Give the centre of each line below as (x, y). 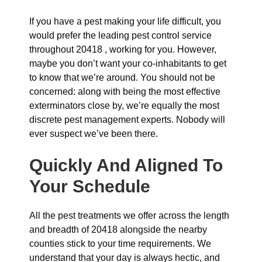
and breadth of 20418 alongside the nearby (118, 230)
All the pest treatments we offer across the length (129, 216)
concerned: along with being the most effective (125, 92)
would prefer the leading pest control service (120, 35)
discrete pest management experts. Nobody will (127, 120)
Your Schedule (90, 186)
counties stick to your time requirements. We (120, 244)
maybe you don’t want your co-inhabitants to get (128, 63)
